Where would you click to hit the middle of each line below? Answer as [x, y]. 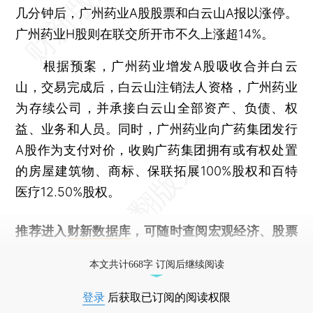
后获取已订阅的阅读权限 [168, 297]
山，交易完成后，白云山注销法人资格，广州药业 [156, 87]
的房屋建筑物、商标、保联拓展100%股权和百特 [156, 170]
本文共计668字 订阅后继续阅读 [156, 264]
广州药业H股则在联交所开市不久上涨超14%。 [145, 34]
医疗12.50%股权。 [68, 191]
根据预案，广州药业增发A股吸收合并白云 [156, 66]
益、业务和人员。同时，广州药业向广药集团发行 [156, 129]
